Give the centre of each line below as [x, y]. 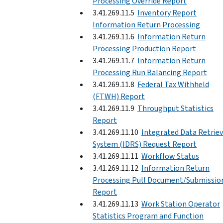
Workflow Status [170, 156]
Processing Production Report [144, 48]
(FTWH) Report [119, 96]
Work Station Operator [181, 204]
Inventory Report [167, 12]
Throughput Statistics [175, 108]
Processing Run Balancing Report [150, 72]
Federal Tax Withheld [173, 84]
